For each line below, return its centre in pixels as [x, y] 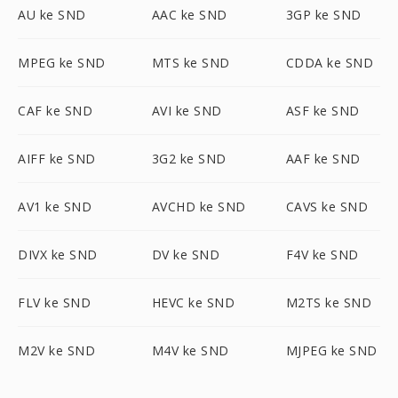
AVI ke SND [187, 111]
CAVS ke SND [327, 207]
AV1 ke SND [55, 207]
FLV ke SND [54, 302]
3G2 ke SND [189, 159]
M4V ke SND [190, 350]
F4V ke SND [322, 255]
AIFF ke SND [57, 159]
